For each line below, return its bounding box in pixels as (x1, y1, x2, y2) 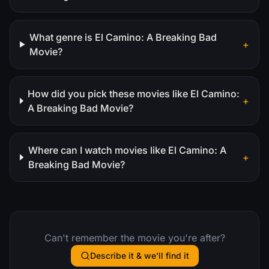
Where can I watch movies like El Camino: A (28, 144, 226, 156)
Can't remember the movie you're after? (44, 231, 225, 244)
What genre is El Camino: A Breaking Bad (29, 31, 217, 43)
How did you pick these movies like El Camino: (28, 87, 240, 100)
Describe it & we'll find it (89, 250, 189, 261)
